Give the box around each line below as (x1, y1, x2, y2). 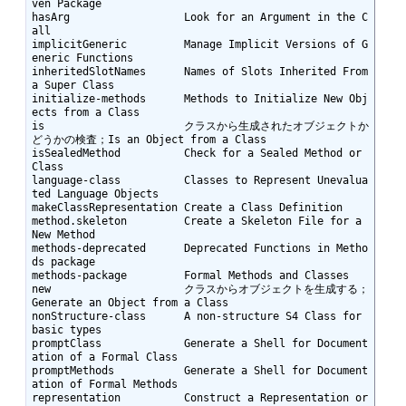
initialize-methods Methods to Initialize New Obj (31, 92, 368, 105)
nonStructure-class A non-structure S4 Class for (31, 309, 362, 323)
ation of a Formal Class (31, 350, 178, 363)
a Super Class (31, 78, 114, 92)
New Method (31, 227, 95, 241)
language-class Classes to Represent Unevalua (31, 173, 368, 187)
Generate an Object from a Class (31, 295, 228, 309)
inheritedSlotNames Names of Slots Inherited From (31, 64, 368, 78)
